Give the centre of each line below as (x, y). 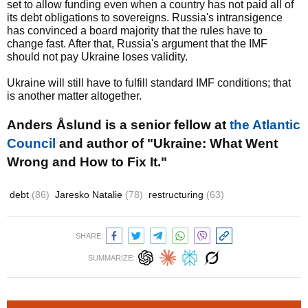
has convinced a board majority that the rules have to (135, 31)
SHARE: (89, 236)
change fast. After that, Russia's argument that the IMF (137, 44)
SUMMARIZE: (111, 258)
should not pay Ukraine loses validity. (97, 57)
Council (31, 143)
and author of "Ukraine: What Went (167, 143)
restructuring (177, 195)
